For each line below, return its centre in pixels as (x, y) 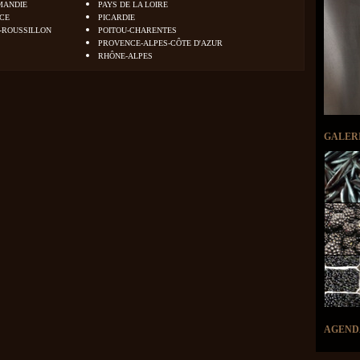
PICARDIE (117, 17)
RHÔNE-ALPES (125, 56)
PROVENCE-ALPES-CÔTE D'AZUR (160, 43)
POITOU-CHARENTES (137, 30)
